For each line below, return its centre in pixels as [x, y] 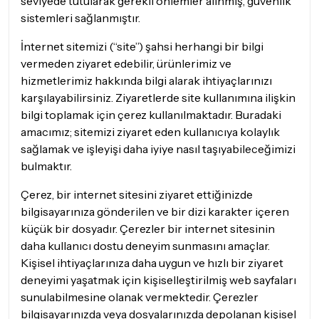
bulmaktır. [46, 166]
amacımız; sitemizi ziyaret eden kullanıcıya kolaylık [150, 132]
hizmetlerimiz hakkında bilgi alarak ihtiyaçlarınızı [146, 80]
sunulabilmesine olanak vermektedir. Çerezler [140, 297]
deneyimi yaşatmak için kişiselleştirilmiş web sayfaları [158, 280]
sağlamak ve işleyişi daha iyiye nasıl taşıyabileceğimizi [158, 149]
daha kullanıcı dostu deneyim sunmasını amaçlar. [145, 246]
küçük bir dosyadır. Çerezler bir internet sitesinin [148, 229]
